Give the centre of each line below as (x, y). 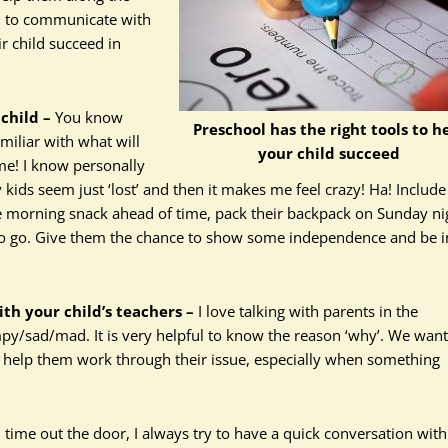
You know (87, 117)
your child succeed (329, 153)
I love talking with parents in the (306, 311)
